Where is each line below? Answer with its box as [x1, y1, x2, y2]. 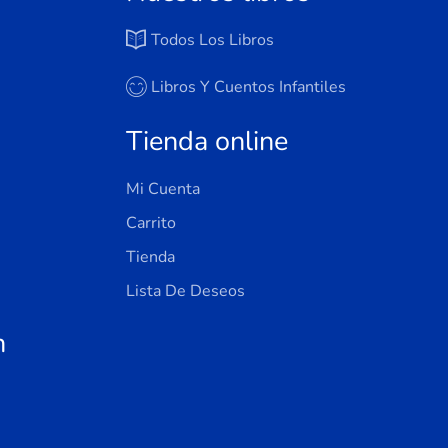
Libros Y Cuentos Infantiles [151, 76, 347, 99]
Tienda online [126, 122, 289, 160]
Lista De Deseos [126, 279, 246, 302]
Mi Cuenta [126, 177, 201, 200]
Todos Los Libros [151, 29, 275, 52]
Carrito [126, 211, 177, 234]
